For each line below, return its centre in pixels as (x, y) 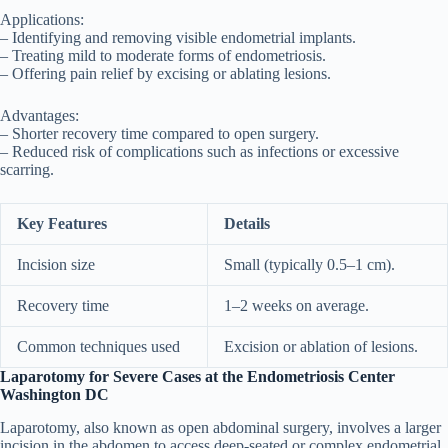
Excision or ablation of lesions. (321, 347)
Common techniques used (98, 347)
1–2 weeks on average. (296, 306)
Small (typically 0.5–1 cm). (309, 265)
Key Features (62, 224)
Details (247, 224)
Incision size (56, 265)
